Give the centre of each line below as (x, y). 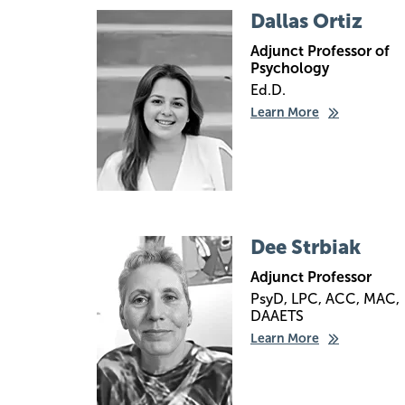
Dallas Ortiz (306, 21)
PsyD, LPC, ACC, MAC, (325, 299)
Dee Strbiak (306, 247)
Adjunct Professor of (320, 51)
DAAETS (277, 316)
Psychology (290, 68)
